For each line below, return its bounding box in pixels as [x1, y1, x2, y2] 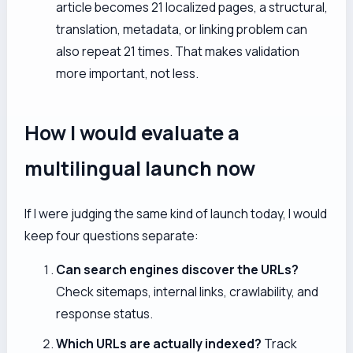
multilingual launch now [24, 154, 256, 182]
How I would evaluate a [24, 118, 240, 147]
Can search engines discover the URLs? [56, 261, 299, 279]
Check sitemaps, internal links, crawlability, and [56, 283, 319, 301]
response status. [56, 305, 154, 323]
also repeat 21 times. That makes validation [56, 43, 300, 61]
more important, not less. [56, 65, 199, 83]
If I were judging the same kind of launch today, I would [24, 204, 328, 222]
